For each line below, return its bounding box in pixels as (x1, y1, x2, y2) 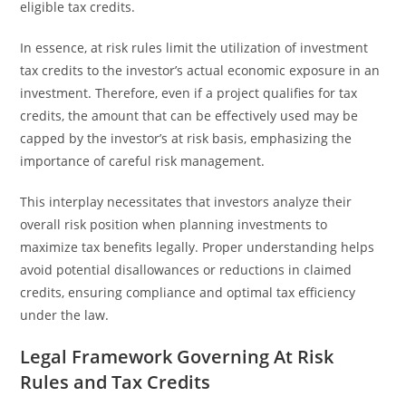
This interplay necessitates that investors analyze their (20, 193, 353, 210)
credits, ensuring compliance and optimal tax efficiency (20, 284, 356, 301)
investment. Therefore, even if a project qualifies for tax (20, 84, 358, 101)
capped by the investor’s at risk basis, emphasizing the (20, 130, 353, 147)
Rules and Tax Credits (20, 370, 211, 394)
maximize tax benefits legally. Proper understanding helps (20, 238, 375, 256)
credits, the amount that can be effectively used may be (20, 107, 359, 124)
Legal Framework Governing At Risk (20, 344, 334, 369)
